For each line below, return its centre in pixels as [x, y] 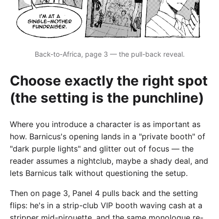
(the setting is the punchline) [107, 98]
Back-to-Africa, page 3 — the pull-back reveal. [109, 54]
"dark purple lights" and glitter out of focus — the [102, 149]
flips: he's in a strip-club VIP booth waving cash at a [106, 206]
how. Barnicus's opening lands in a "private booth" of [108, 137]
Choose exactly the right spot [109, 81]
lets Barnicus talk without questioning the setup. [99, 173]
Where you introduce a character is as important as [105, 124]
